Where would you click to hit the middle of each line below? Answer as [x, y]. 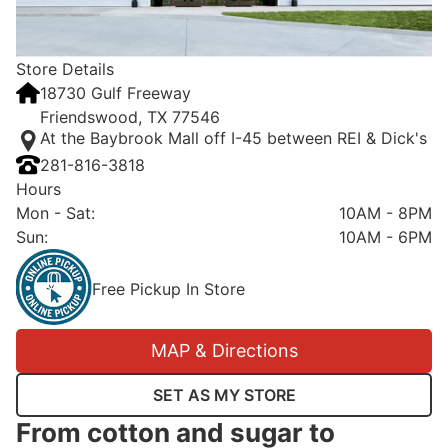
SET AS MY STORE [224, 394]
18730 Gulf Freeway [115, 92]
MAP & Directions [224, 351]
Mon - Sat [53, 212]
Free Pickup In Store [168, 288]
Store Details [65, 68]
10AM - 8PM [385, 212]
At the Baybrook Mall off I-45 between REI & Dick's [233, 137]
